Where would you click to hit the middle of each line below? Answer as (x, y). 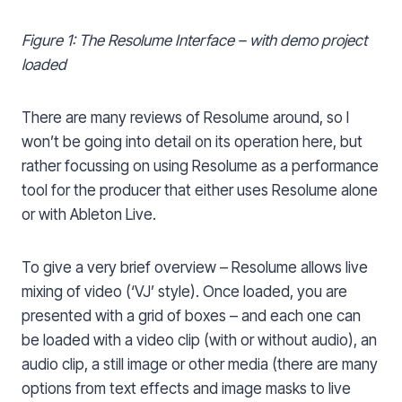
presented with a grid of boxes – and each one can (191, 316)
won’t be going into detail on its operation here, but (192, 142)
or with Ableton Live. (89, 215)
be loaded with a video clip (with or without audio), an (199, 341)
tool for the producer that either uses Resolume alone (200, 191)
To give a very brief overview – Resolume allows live (195, 268)
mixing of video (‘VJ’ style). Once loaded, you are (184, 292)
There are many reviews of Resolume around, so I (185, 118)
